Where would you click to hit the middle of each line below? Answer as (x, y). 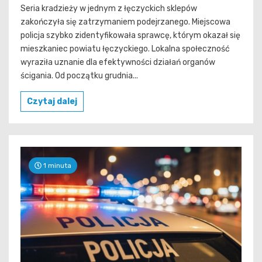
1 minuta (56, 166)
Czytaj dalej (52, 102)
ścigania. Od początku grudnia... (79, 76)
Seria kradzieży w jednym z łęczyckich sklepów (109, 9)
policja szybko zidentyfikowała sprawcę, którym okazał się (130, 36)
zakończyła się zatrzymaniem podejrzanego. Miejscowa (125, 22)
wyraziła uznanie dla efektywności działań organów (118, 63)
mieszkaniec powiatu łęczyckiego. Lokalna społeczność (125, 49)
